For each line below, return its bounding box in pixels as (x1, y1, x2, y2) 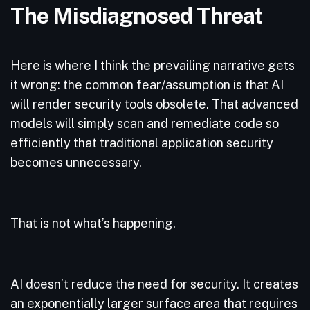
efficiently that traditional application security (10, 136, 273, 150)
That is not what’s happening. (10, 216, 179, 230)
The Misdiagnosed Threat (10, 2, 266, 28)
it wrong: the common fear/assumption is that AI (10, 77, 284, 92)
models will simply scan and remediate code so (10, 116, 279, 131)
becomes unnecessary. (10, 155, 145, 170)
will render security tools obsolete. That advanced (10, 97, 298, 111)
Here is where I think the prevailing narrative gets (10, 58, 295, 73)
